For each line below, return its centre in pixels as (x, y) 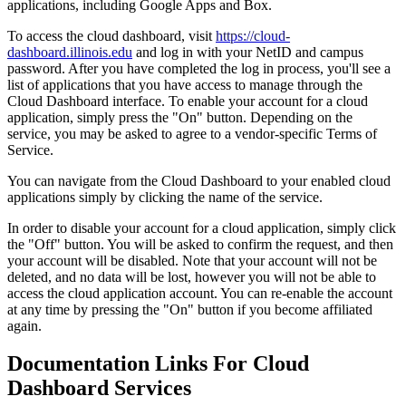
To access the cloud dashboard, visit (111, 35)
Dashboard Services (99, 388)
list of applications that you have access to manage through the (185, 84)
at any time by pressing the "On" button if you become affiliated (190, 309)
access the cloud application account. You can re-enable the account (200, 293)
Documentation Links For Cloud (158, 364)
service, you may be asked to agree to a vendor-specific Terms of (192, 133)
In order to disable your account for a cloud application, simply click (202, 227)
